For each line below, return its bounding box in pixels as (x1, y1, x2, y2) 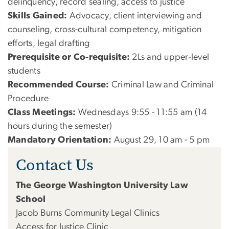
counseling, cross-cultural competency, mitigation (8, 25, 202, 34)
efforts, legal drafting (8, 38, 90, 48)
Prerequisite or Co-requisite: (8, 52, 130, 62)
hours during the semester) (8, 121, 112, 131)
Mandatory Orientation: (8, 135, 112, 145)
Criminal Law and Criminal (109, 80, 214, 89)
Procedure (8, 94, 49, 103)
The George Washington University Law (16, 180, 188, 190)
